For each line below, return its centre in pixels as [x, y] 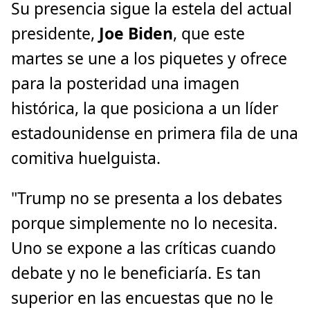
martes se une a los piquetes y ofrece [149, 58]
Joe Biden [136, 33]
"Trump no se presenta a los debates [147, 199]
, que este [209, 33]
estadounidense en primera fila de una [155, 133]
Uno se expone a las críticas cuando [144, 248]
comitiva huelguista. [86, 158]
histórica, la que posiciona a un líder [145, 108]
